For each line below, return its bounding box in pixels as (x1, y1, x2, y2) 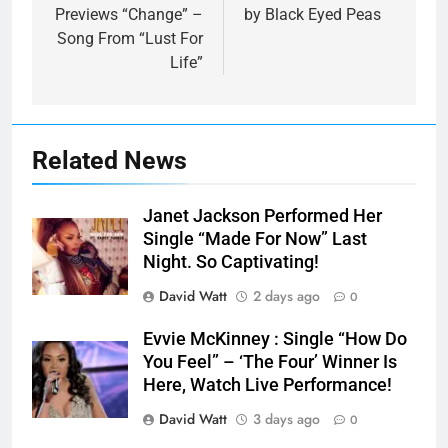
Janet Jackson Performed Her (143, 206, 382, 227)
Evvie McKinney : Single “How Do (143, 329, 407, 350)
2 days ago (253, 286, 320, 307)
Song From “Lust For (57, 29, 203, 49)
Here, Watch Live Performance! (143, 375, 392, 396)
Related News (32, 146, 187, 176)
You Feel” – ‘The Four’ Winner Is (143, 352, 397, 373)
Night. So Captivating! (143, 252, 319, 273)
